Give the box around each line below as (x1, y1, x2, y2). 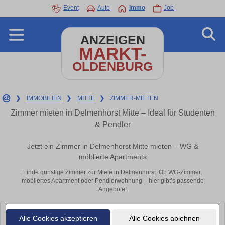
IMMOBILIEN (26, 95, 62, 102)
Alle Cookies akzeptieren (19, 214, 97, 222)
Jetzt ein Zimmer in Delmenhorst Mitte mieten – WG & (27, 142, 198, 151)
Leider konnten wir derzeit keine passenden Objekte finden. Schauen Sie (8, 208, 213, 216)
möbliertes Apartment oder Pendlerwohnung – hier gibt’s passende (21, 177, 204, 185)
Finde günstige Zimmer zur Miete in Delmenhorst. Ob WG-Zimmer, (23, 169, 202, 176)
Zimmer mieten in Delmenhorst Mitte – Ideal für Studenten (10, 108, 215, 117)
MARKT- (78, 44, 147, 63)
